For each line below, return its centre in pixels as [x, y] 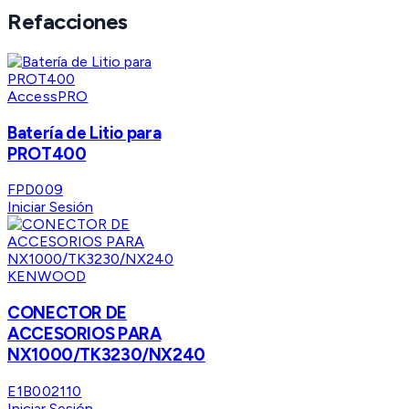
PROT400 [47, 153]
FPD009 [35, 190]
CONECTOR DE [67, 313]
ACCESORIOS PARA [84, 334]
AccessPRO [48, 96]
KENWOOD [47, 277]
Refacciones [68, 21]
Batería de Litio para [84, 132]
